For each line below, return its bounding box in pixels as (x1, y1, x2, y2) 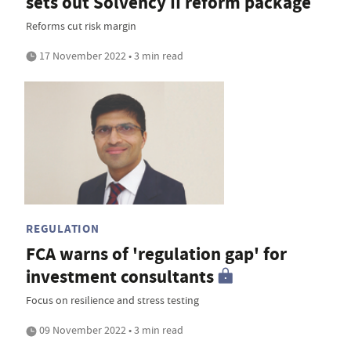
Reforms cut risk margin (26, 18, 136, 33)
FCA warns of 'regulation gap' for (26, 241, 287, 266)
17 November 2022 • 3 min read (37, 48, 183, 63)
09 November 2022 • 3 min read (37, 322, 183, 337)
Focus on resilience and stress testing (26, 292, 199, 307)
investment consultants (26, 264, 214, 289)
